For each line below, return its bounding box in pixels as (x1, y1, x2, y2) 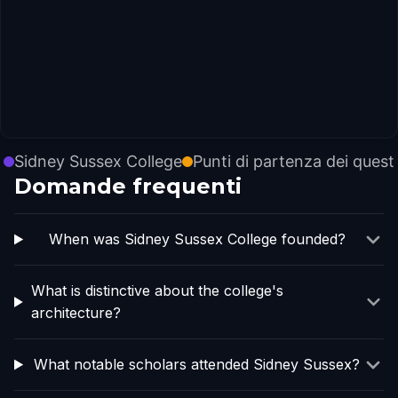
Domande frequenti (14, 173, 242, 199)
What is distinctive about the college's (30, 282, 283, 299)
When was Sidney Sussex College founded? (48, 230, 346, 248)
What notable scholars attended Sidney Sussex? (34, 355, 361, 373)
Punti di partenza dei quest (193, 152, 394, 171)
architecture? (30, 304, 121, 322)
